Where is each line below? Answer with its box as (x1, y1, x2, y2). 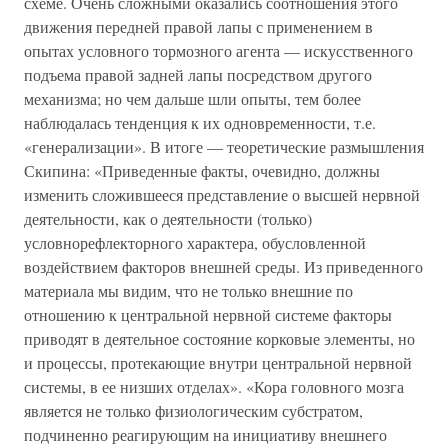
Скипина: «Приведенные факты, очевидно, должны (24, 160, 380, 181)
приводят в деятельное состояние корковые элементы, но (24, 328, 415, 349)
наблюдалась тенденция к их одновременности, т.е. (24, 112, 376, 133)
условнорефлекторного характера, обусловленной (24, 232, 366, 253)
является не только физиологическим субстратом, (24, 400, 363, 421)
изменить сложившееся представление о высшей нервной (24, 184, 420, 205)
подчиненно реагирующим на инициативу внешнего (24, 424, 387, 445)
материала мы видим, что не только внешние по (24, 280, 353, 301)
